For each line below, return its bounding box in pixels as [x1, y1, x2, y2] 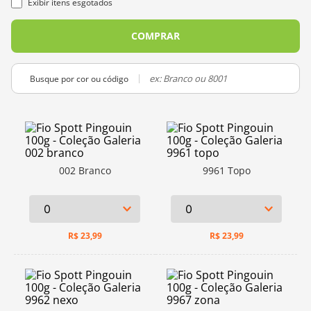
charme [51, 8, 82, 21]
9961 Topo [202, 164, 251, 177]
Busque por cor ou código [30, 72, 128, 85]
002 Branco [58, 164, 111, 177]
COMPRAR [131, 29, 180, 42]
